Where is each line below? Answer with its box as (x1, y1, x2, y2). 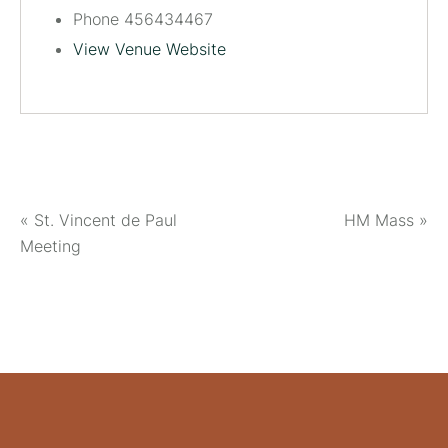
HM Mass (344, 209, 419, 230)
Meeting (20, 235, 81, 256)
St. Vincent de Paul (29, 209, 177, 230)
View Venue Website (73, 39, 226, 59)
